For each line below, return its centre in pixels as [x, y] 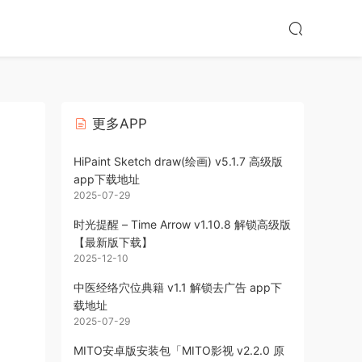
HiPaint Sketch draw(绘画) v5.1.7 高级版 [178, 161]
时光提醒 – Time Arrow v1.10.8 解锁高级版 [182, 224]
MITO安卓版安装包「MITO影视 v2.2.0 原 [179, 350]
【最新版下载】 [113, 242]
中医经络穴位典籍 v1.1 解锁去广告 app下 [178, 287]
